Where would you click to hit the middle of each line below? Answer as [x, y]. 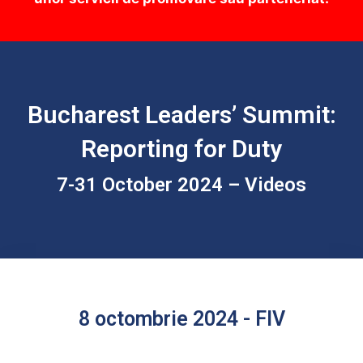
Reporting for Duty [181, 149]
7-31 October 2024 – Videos [181, 185]
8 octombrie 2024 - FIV [181, 319]
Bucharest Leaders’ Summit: [181, 115]
